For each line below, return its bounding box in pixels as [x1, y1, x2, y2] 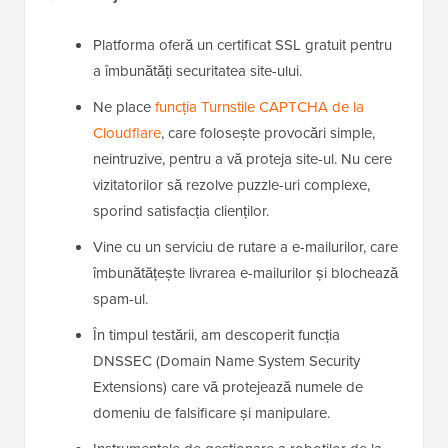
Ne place [93, 96, 155, 119]
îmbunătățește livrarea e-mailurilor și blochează [93, 262, 398, 285]
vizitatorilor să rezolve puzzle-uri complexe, [93, 174, 370, 197]
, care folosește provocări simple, [161, 122, 375, 145]
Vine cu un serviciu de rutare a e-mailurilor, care [93, 236, 398, 259]
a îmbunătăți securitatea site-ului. [93, 60, 302, 83]
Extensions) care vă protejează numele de [93, 376, 363, 399]
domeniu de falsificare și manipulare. [93, 402, 330, 425]
